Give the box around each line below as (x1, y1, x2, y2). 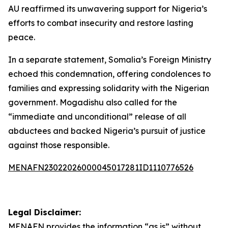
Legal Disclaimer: (8, 207, 81, 217)
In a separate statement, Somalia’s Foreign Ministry (8, 54, 211, 65)
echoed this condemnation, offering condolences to (8, 69, 211, 79)
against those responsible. (8, 140, 109, 150)
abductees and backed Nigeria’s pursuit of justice (8, 126, 206, 136)
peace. (8, 32, 35, 42)
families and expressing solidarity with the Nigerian (8, 83, 209, 93)
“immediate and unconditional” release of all (8, 111, 186, 122)
